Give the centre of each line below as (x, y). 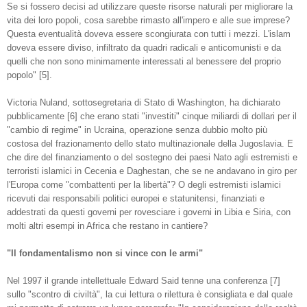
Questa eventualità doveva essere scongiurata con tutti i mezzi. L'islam (149, 34)
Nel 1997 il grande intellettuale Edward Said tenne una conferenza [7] (144, 281)
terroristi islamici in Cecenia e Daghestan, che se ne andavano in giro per (152, 171)
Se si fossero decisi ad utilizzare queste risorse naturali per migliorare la (150, 7)
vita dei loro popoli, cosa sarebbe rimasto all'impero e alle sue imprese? (148, 21)
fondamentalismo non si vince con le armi (109, 254)
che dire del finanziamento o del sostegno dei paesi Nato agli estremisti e (152, 158)
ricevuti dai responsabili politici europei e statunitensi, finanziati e (136, 199)
